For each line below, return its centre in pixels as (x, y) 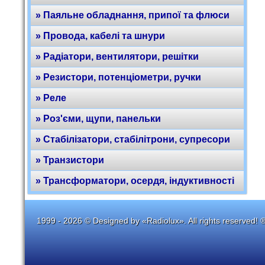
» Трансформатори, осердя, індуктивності (135, 181)
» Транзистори (70, 160)
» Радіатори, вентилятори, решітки (117, 56)
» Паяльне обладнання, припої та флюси (132, 15)
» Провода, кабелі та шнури (100, 36)
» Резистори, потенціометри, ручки (118, 77)
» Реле (51, 98)
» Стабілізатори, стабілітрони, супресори (133, 139)
